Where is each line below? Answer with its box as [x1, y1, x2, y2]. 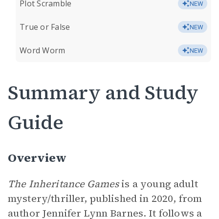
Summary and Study [8, 79, 198, 106]
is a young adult [119, 177, 198, 191]
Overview [8, 150, 66, 166]
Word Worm [20, 45, 66, 56]
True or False [20, 22, 70, 32]
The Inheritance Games [8, 177, 119, 191]
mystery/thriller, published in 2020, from [8, 192, 202, 205]
